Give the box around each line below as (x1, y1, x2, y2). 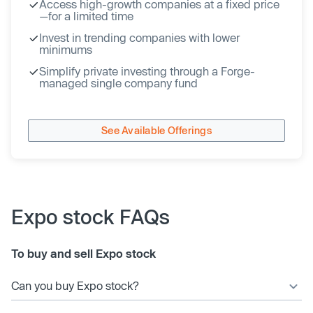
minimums (39, 42, 92, 56)
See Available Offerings (101, 124, 212, 137)
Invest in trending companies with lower (39, 30, 240, 44)
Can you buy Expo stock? (11, 278, 139, 292)
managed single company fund (39, 75, 198, 89)
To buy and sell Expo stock (11, 246, 156, 260)
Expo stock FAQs (11, 204, 170, 228)
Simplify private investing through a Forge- (39, 64, 255, 78)
